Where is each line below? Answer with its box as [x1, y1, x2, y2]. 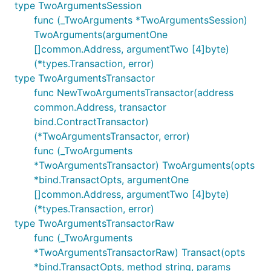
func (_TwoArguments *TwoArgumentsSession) [34, 14, 247, 26]
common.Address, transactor [34, 101, 166, 113]
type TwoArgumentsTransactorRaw [15, 217, 174, 229]
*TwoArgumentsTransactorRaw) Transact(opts [34, 246, 245, 258]
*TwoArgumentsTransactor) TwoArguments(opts [34, 159, 255, 171]
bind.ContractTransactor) [34, 116, 149, 128]
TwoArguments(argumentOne [34, 28, 168, 41]
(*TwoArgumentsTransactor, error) [34, 130, 190, 142]
